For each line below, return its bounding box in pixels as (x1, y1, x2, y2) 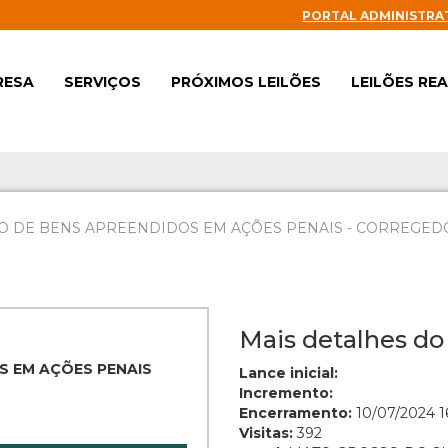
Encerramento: (239, 404, 352, 422)
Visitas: (239, 424, 293, 442)
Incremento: (239, 384, 333, 402)
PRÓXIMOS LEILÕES (171, 73, 321, 91)
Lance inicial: (239, 364, 338, 382)
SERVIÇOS (64, 73, 141, 91)
